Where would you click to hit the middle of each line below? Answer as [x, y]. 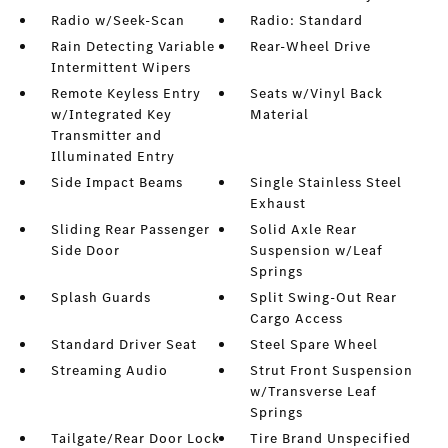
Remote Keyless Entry [125, 93]
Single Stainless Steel [326, 182]
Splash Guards [100, 297]
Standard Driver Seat [123, 344]
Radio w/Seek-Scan [117, 20]
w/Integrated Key [111, 114]
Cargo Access [297, 318]
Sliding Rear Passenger [130, 229]
